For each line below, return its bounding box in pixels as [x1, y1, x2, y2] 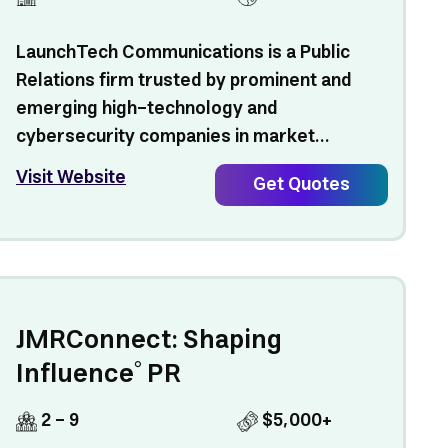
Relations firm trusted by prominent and [16, 65, 353, 97]
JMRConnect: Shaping [16, 318, 283, 363]
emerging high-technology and [16, 93, 279, 125]
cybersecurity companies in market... [16, 121, 331, 153]
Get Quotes [252, 169, 350, 201]
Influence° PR [16, 352, 182, 397]
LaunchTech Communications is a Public [16, 37, 351, 69]
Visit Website [16, 162, 127, 194]
